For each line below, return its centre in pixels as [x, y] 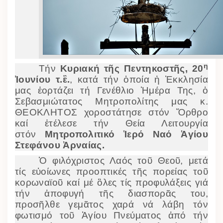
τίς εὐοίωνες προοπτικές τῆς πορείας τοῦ [111, 172]
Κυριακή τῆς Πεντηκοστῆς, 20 [132, 69]
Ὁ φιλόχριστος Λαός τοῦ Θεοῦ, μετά [123, 161]
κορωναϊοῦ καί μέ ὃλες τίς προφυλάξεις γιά [111, 183]
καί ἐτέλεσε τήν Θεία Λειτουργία [111, 123]
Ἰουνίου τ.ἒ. [43, 80]
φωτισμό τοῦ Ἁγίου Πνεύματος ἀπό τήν [111, 216]
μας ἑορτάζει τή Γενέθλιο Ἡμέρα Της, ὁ [111, 91]
